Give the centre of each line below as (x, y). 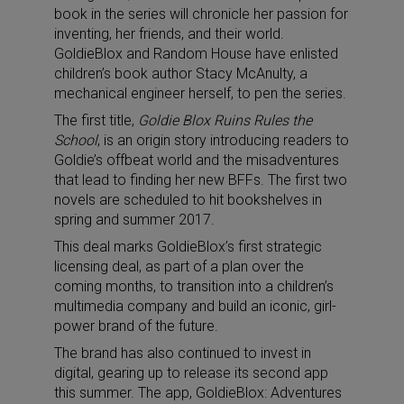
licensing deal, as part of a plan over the (179, 266)
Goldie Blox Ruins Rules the (225, 120)
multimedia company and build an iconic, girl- (195, 306)
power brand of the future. (136, 326)
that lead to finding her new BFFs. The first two (201, 179)
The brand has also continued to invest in (183, 353)
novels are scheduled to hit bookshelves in (188, 199)
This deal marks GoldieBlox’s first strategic (188, 246)
